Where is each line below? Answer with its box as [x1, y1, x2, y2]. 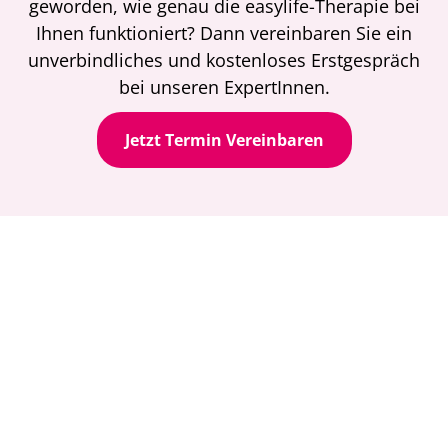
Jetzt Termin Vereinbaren [124, 129, 324, 152]
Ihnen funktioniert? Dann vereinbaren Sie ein [36, 20, 412, 46]
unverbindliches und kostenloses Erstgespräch [28, 47, 420, 73]
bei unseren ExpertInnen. [118, 74, 330, 100]
